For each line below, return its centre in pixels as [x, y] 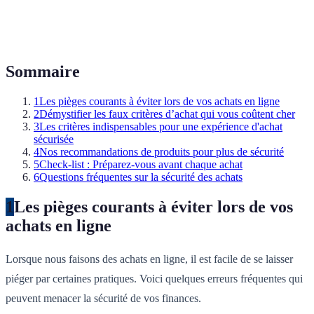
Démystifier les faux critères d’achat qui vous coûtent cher [167, 114]
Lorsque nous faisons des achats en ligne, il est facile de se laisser [149, 259]
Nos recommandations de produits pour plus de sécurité [162, 151]
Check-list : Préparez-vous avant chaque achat [141, 164]
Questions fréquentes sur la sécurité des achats [141, 177]
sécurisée [54, 139]
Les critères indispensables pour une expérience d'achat [161, 126]
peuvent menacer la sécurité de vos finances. [103, 298]
